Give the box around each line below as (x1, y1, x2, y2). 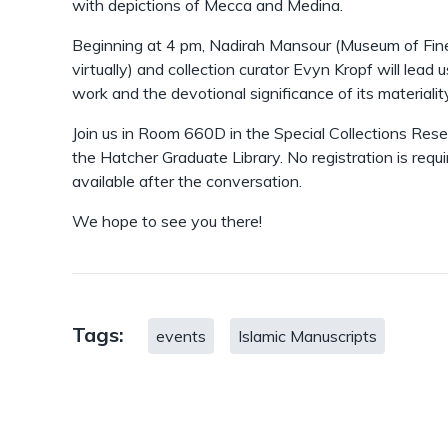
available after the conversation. (72, 171, 302, 191)
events (156, 326, 206, 346)
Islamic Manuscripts (238, 326, 377, 346)
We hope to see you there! (72, 211, 262, 231)
